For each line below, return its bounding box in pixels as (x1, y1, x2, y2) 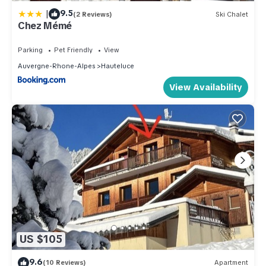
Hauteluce (101, 62, 134, 71)
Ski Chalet (216, 9, 248, 18)
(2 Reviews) (73, 9, 112, 18)
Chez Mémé (18, 20, 72, 33)
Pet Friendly (54, 46, 93, 55)
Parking (18, 46, 43, 55)
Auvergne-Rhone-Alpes (18, 62, 95, 71)
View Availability (169, 81, 242, 94)
